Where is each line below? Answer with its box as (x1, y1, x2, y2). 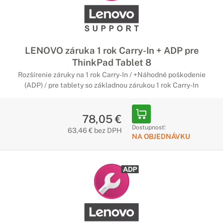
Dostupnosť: (131, 124, 166, 131)
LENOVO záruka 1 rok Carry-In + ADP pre (24, 45, 199, 56)
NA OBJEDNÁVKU (131, 132, 190, 140)
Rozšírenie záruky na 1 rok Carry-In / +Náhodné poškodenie (17, 71, 206, 79)
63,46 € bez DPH (67, 126, 122, 134)
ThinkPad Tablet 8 (72, 57, 151, 68)
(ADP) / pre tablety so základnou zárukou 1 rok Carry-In (24, 81, 199, 89)
